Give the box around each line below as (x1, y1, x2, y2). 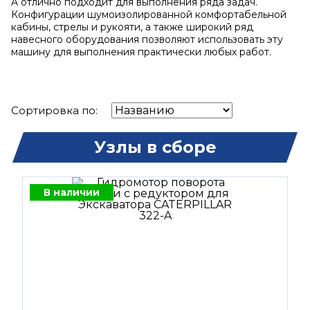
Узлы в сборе (93, 137, 217, 157)
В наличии (44, 186, 100, 199)
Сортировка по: (11, 104, 98, 117)
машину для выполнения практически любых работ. (11, 46, 271, 58)
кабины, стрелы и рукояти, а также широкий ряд (11, 21, 253, 33)
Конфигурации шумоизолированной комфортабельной (11, 8, 286, 21)
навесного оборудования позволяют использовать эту (11, 33, 283, 46)
